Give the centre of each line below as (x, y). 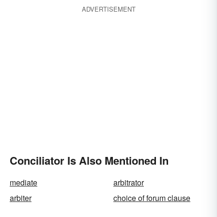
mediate (23, 182)
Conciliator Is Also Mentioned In (89, 160)
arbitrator (129, 182)
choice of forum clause (152, 198)
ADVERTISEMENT (108, 9)
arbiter (21, 198)
